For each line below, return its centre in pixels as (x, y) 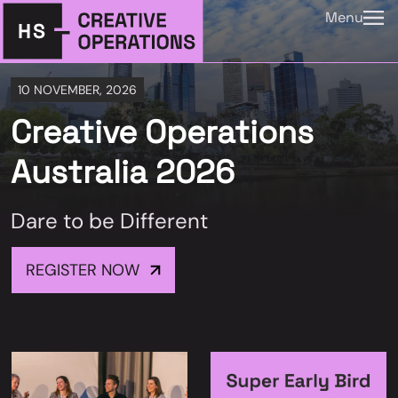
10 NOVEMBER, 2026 (77, 90)
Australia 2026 (123, 172)
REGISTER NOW (83, 270)
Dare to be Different (109, 221)
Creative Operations (162, 132)
